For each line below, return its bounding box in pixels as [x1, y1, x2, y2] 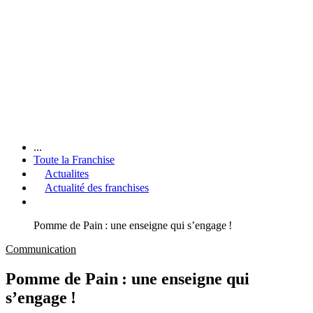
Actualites [45, 167, 89, 180]
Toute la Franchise [34, 153, 115, 166]
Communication [6, 242, 76, 255]
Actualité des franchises [45, 181, 149, 194]
